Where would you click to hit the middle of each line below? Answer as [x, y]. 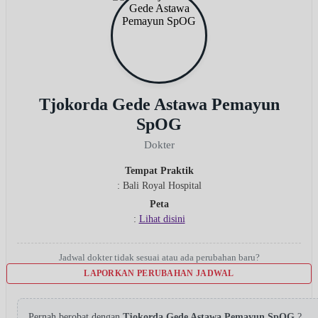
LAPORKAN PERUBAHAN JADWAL [159, 273]
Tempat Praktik [159, 170]
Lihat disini [162, 219]
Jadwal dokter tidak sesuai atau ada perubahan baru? [159, 257]
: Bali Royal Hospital [159, 185]
